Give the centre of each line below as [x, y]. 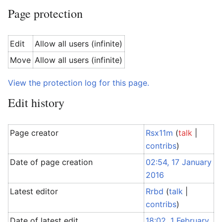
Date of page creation [52, 162]
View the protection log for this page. [79, 83]
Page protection [45, 13]
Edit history [36, 103]
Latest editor [34, 191]
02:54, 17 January [179, 162]
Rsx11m [160, 133]
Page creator [34, 133]
